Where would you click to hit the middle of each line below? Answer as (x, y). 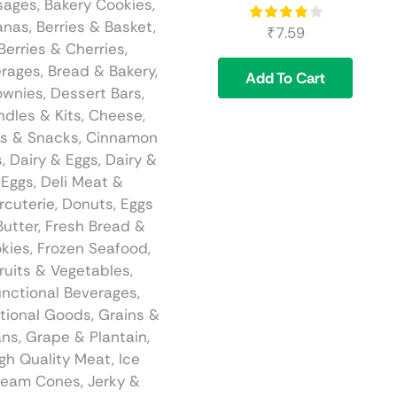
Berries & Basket (95, 27)
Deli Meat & (82, 182)
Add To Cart (285, 78)
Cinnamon (121, 138)
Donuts (88, 204)
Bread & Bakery (101, 71)
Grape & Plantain (86, 337)
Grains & (128, 315)
